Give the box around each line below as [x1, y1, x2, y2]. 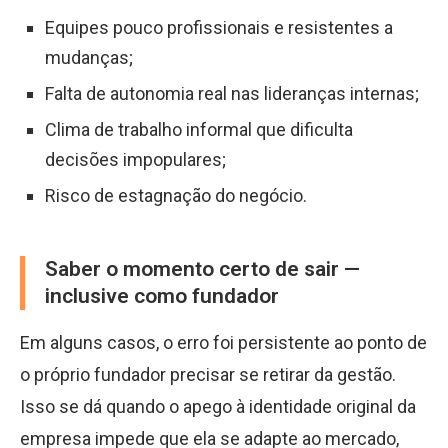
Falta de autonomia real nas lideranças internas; [45, 83, 419, 104]
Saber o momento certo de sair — [45, 257, 360, 281]
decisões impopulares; [45, 149, 226, 170]
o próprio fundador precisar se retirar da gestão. [20, 364, 396, 385]
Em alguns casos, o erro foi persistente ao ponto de [20, 332, 427, 353]
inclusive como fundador [45, 284, 279, 308]
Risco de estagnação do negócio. [45, 185, 307, 206]
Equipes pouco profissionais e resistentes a [45, 17, 393, 38]
